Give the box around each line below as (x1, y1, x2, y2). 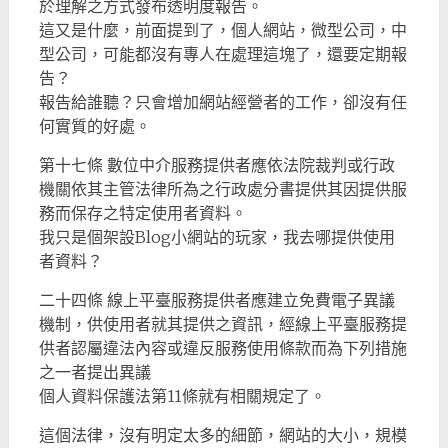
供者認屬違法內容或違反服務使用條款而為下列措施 (38, 338, 407, 359)
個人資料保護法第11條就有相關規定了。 (38, 386, 326, 407)
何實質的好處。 (38, 116, 151, 137)
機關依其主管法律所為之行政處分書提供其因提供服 (38, 179, 407, 200)
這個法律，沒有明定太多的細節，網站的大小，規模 (38, 425, 407, 446)
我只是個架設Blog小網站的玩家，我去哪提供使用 (38, 227, 395, 248)
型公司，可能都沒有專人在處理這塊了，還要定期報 (38, 44, 407, 65)
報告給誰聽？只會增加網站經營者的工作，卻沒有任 (38, 92, 407, 113)
